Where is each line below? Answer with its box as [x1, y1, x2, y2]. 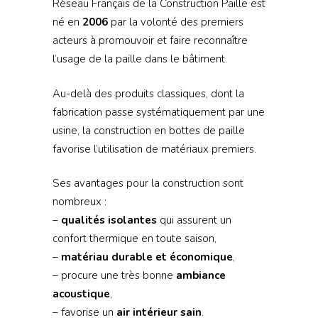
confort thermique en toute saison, [52, 231, 216, 246]
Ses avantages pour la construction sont [52, 176, 243, 191]
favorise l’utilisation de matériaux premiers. [52, 141, 256, 156]
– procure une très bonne [52, 268, 176, 283]
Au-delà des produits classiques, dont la [52, 86, 244, 101]
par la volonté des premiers [107, 15, 243, 30]
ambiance [175, 268, 226, 283]
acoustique [52, 287, 110, 302]
